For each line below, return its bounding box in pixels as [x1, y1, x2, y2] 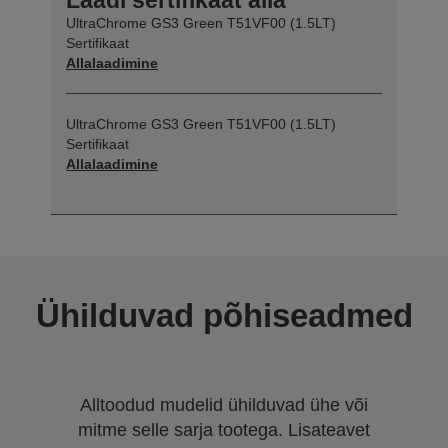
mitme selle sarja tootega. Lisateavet [78, 419, 370, 440]
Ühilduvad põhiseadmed [35, 296, 413, 334]
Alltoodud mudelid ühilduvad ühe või [80, 394, 368, 415]
